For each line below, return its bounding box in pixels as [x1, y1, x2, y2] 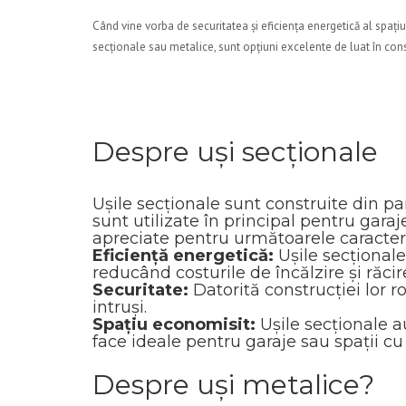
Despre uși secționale [92, 135, 378, 169]
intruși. [92, 297, 147, 317]
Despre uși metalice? [92, 368, 374, 401]
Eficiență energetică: [92, 246, 274, 266]
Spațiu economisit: [92, 314, 256, 334]
